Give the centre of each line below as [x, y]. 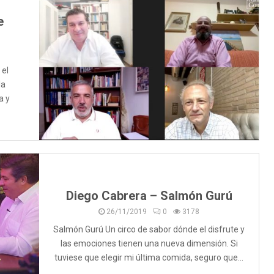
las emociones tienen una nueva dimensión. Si [149, 244]
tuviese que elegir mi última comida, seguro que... [149, 258]
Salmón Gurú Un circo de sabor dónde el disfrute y [149, 230]
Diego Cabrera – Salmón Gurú [149, 196]
